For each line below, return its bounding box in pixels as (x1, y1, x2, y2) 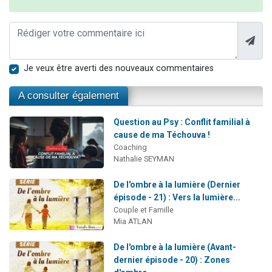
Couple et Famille (113, 205, 174, 214)
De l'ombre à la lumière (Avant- (113, 242, 236, 252)
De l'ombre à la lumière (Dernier (113, 179, 240, 189)
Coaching (113, 143, 147, 152)
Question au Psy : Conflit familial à (113, 117, 250, 127)
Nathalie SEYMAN (113, 154, 174, 164)
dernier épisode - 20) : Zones (113, 254, 230, 265)
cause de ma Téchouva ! (113, 130, 210, 140)
